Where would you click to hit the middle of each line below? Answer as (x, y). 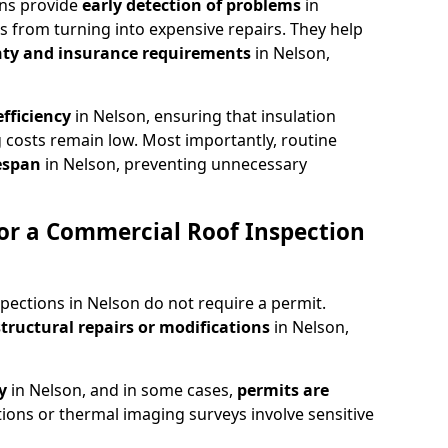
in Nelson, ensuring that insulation (205, 115)
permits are (283, 389)
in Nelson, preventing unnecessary (176, 163)
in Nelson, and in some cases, (124, 389)
